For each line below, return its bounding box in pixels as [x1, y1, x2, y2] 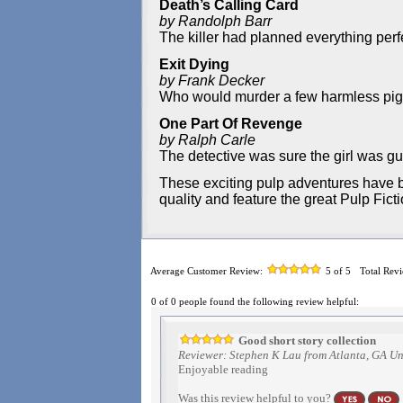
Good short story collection [236, 334, 376, 347]
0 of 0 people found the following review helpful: [151, 296, 359, 307]
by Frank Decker [159, 73, 264, 88]
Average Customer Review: [150, 265, 263, 276]
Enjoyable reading [178, 363, 268, 376]
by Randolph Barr [159, 13, 272, 29]
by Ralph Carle [159, 132, 255, 148]
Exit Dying [159, 57, 229, 72]
